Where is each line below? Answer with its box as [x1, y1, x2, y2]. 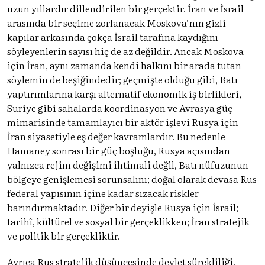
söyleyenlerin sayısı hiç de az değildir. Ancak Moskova [7, 43, 244, 58]
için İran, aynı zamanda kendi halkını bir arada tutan [7, 57, 241, 72]
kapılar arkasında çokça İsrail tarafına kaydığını [7, 29, 218, 44]
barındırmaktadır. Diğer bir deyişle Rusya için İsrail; [7, 199, 238, 214]
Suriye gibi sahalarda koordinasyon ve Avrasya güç [7, 100, 232, 115]
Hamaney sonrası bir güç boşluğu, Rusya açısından [7, 143, 230, 157]
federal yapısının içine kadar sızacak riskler [7, 185, 199, 200]
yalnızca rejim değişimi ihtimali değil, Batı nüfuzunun [7, 157, 248, 172]
